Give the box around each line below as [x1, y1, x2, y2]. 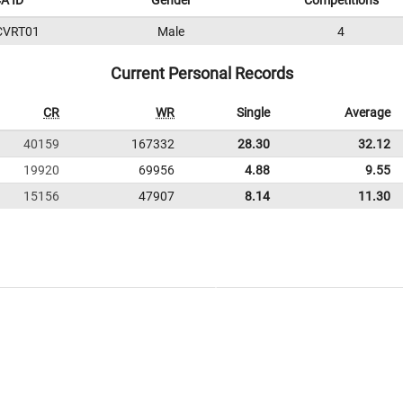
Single [237, 105, 270, 120]
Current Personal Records [110, 64, 293, 83]
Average [345, 105, 390, 120]
